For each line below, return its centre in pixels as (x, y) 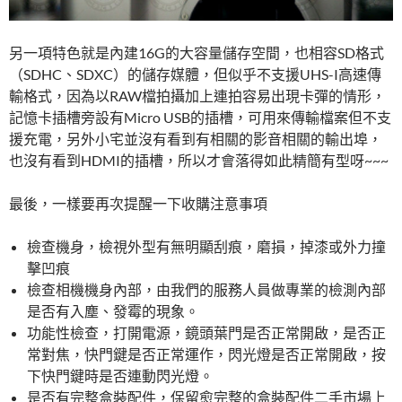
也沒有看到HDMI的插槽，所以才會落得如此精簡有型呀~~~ (199, 160)
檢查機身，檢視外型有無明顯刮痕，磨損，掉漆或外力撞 (206, 246)
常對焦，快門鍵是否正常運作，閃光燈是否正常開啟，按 (206, 354)
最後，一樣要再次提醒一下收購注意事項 (138, 203)
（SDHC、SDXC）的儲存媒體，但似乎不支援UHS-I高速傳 (195, 74)
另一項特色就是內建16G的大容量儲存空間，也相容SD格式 (197, 52)
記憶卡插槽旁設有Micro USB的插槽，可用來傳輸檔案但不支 (200, 117)
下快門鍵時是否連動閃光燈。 (120, 375)
